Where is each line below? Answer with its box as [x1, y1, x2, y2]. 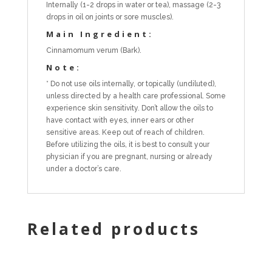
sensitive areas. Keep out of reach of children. [46, 127, 205, 137]
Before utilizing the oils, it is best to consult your [46, 140, 209, 149]
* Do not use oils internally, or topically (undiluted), [46, 79, 216, 88]
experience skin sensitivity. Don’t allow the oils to [46, 103, 213, 112]
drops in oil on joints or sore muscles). [46, 12, 174, 21]
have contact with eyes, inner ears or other [46, 115, 194, 124]
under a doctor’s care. [46, 164, 121, 173]
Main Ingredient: [46, 28, 154, 39]
